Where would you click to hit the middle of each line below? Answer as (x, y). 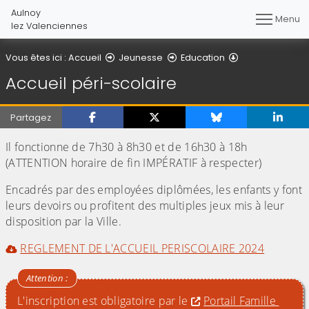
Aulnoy (27, 13)
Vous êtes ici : (37, 57)
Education (202, 57)
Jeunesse (141, 57)
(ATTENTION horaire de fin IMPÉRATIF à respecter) (134, 163)
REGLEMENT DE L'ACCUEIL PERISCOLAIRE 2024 (142, 249)
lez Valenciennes (49, 26)
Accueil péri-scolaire (91, 83)
